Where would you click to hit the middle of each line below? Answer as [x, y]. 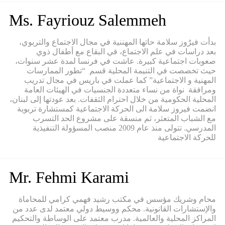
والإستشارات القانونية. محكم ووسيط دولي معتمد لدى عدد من [114, 209]
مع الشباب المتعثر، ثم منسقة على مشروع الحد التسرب [124, 119]
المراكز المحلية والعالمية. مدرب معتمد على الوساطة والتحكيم [114, 218]
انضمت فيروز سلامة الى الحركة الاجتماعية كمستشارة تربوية [117, 109]
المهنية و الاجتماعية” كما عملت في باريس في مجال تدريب [120, 80]
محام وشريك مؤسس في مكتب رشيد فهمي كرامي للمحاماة [117, 199]
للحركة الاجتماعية [187, 138]
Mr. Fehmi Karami [69, 178]
